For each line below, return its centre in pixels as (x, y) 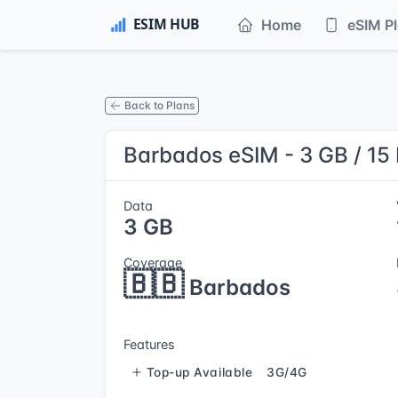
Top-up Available (199, 372)
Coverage (153, 263)
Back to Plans (159, 105)
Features (149, 344)
